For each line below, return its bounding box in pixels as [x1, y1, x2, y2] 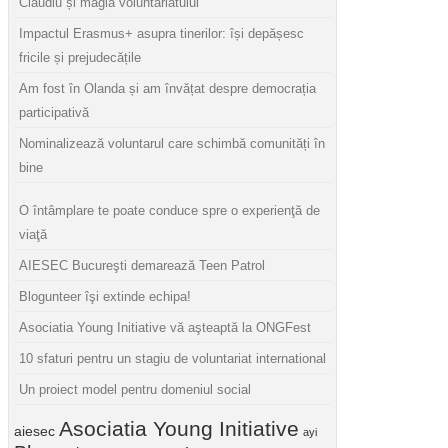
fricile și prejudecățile [19, 50, 141, 66]
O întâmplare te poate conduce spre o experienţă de [19, 203, 320, 219]
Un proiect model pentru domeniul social [19, 382, 251, 398]
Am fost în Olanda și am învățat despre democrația [19, 81, 316, 97]
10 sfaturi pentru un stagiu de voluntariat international [19, 351, 326, 367]
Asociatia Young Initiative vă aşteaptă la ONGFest [19, 320, 311, 336]
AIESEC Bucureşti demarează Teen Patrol [19, 258, 265, 274]
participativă [19, 105, 89, 121]
